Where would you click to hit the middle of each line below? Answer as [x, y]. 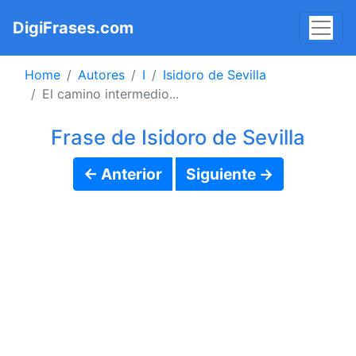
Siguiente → [229, 174]
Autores [101, 75]
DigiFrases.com [73, 28]
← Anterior [122, 174]
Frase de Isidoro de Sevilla [178, 137]
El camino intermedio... [110, 94]
